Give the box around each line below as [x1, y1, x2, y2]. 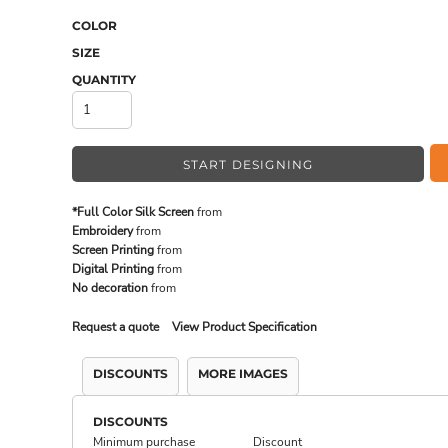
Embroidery [72, 223, 133, 239]
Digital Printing [72, 261, 154, 277]
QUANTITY [72, 72, 136, 87]
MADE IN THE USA [139, 58, 252, 74]
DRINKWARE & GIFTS [128, 329, 262, 345]
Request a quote [72, 319, 159, 335]
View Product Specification [172, 319, 317, 335]
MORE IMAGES [198, 366, 288, 381]
